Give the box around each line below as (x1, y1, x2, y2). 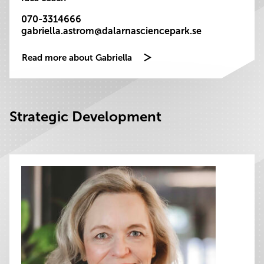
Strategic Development (9, 108, 161, 125)
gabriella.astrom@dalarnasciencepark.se (21, 25, 202, 37)
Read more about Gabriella (22, 52, 132, 63)
